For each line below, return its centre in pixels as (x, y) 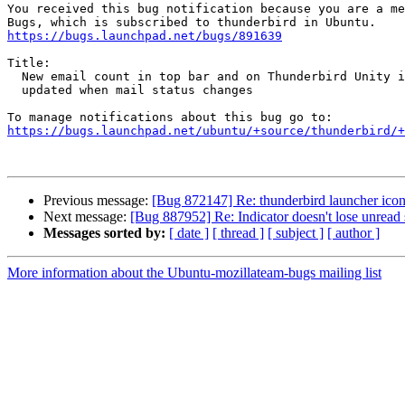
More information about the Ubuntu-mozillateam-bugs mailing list (194, 273)
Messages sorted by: (104, 233)
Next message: (87, 217)
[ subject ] (296, 233)
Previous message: (98, 201)
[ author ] (353, 233)
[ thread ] (238, 233)
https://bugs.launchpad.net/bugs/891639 (145, 36)
